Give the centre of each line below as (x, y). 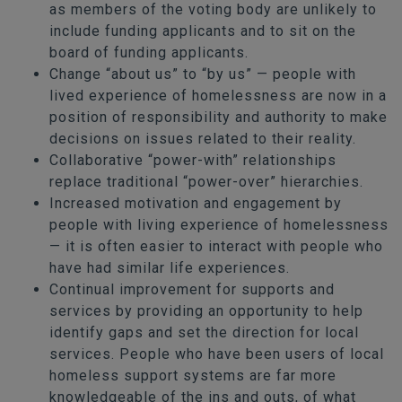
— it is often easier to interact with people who (216, 246)
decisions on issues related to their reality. (203, 138)
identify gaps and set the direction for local (204, 332)
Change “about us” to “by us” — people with (203, 74)
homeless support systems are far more (193, 375)
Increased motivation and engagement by (196, 203)
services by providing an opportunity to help (206, 310)
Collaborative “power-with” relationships (193, 160)
